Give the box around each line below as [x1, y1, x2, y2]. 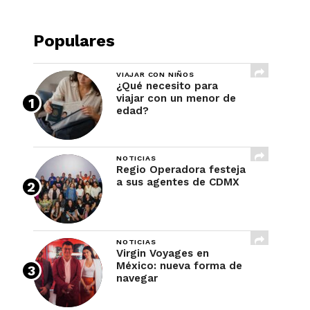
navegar [116, 272, 158, 284]
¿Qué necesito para [116, 80, 218, 92]
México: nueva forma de [116, 259, 242, 272]
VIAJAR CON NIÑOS [116, 70, 194, 79]
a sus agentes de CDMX [116, 176, 239, 188]
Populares [33, 31, 115, 51]
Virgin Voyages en [116, 247, 209, 259]
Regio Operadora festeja [116, 163, 246, 176]
